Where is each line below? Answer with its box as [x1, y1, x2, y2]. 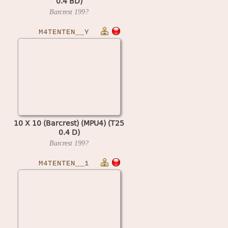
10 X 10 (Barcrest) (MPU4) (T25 [14, 117, 124, 128]
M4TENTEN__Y [39, 28, 89, 36]
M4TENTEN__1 [39, 159, 89, 167]
